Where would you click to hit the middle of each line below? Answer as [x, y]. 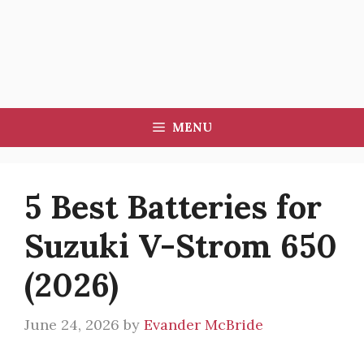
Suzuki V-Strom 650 [181, 246]
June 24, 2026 [72, 325]
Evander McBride [204, 325]
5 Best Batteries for [173, 207]
